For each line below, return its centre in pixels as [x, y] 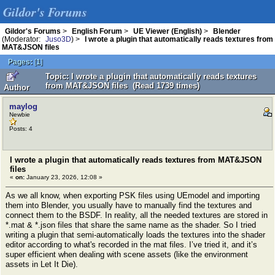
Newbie [20, 114]
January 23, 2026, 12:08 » [64, 177]
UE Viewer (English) [168, 31]
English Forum [97, 31]
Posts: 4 [21, 129]
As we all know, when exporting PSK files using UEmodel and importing [133, 196]
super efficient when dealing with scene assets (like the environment [127, 254]
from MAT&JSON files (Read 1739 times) [122, 86]
